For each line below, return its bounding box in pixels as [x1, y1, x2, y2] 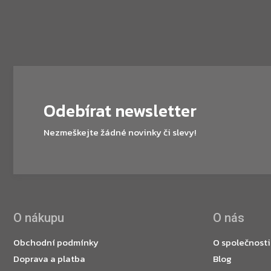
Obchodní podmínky [13, 235, 99, 249]
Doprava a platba [13, 252, 85, 266]
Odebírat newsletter [44, 98, 197, 123]
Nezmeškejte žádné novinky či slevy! [44, 125, 196, 139]
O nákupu [13, 211, 64, 225]
